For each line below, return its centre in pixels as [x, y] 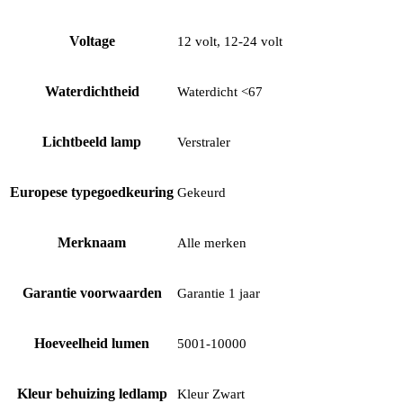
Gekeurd [201, 193]
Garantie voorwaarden [92, 293]
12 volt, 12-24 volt [230, 42]
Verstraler [204, 143]
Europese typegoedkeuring [92, 193]
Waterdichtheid [92, 92]
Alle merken [212, 243]
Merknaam [92, 243]
